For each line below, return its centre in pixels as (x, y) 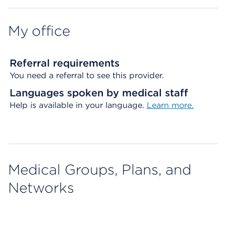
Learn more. (170, 105)
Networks (41, 188)
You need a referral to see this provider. (87, 75)
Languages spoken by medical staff (99, 93)
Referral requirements (65, 63)
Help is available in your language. (78, 105)
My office (39, 31)
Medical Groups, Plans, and (100, 169)
